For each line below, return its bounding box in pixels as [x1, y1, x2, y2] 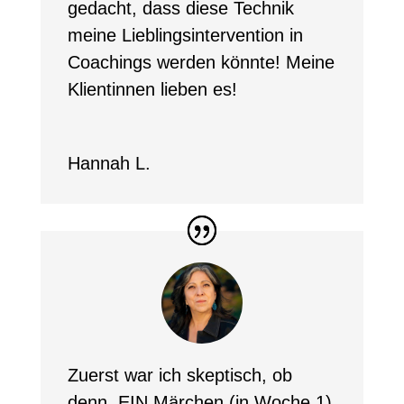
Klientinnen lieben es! [67, 78, 237, 99]
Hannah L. [67, 152, 151, 173]
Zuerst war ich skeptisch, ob [67, 365, 292, 386]
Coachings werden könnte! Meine [67, 51, 335, 72]
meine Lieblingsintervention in [67, 24, 303, 45]
